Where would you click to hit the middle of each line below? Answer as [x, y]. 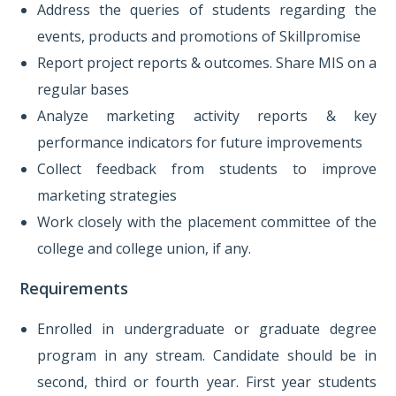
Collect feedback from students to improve [207, 169]
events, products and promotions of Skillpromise [199, 36]
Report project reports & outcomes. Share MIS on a [207, 63]
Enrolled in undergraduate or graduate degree [207, 329]
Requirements [74, 288]
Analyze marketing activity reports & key [207, 116]
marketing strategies [107, 195]
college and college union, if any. [144, 248]
